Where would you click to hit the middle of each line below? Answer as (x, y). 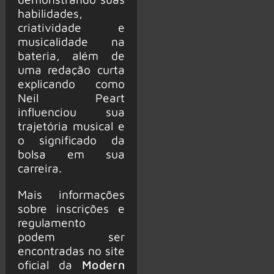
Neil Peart (71, 98)
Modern (103, 264)
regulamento (51, 222)
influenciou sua (71, 112)
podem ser (71, 236)
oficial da (50, 264)
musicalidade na (71, 42)
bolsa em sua (71, 154)
